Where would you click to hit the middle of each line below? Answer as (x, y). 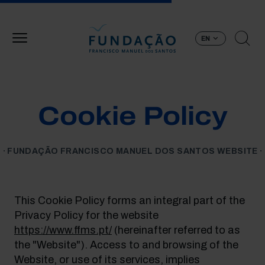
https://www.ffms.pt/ (63, 230)
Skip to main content (173, 7)
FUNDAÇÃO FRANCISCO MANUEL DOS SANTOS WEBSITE (132, 151)
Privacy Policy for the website (86, 215)
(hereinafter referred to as (176, 230)
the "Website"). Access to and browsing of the (126, 245)
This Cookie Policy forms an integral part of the (130, 201)
